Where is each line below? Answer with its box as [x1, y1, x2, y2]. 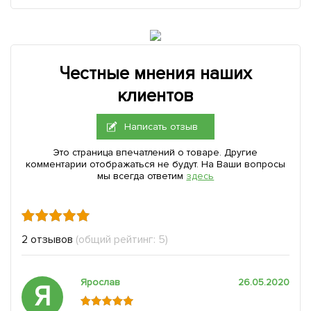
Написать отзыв [124, 120, 199, 133]
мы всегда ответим [96, 169, 187, 182]
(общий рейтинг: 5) [75, 232, 168, 246]
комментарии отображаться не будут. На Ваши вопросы [26, 158, 285, 170]
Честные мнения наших [59, 62, 252, 85]
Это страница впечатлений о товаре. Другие [53, 146, 258, 158]
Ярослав [81, 276, 120, 288]
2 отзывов [22, 232, 73, 246]
